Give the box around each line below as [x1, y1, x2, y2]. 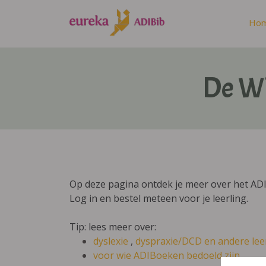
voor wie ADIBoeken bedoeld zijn [93, 249, 240, 262]
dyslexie [93, 235, 131, 248]
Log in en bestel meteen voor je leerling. [69, 192, 248, 205]
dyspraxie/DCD [133, 235, 204, 248]
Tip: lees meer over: [69, 220, 159, 233]
